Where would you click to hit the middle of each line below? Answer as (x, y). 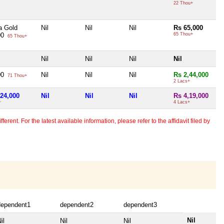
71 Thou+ (16, 75)
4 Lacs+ (182, 102)
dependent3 (140, 204)
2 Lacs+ (182, 81)
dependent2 (77, 204)
